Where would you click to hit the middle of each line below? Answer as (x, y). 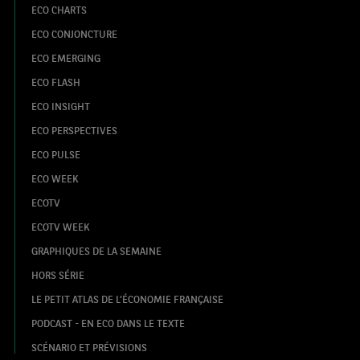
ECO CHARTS (59, 9)
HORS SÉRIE (57, 274)
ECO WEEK (54, 178)
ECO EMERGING (65, 57)
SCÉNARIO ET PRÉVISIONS (89, 347)
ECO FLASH (55, 82)
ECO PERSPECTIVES (74, 130)
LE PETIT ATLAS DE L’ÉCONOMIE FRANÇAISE (127, 299)
